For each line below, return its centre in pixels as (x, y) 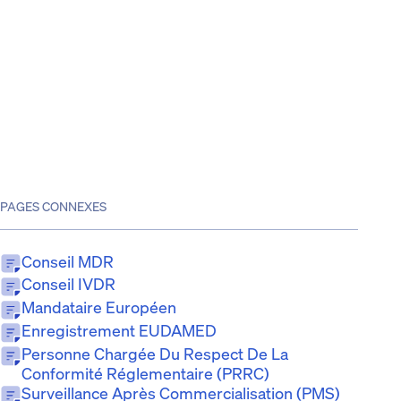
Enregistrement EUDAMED (119, 331)
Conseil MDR (68, 261)
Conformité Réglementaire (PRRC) (145, 373)
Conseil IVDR (68, 284)
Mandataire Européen (99, 307)
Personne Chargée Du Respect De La (155, 353)
